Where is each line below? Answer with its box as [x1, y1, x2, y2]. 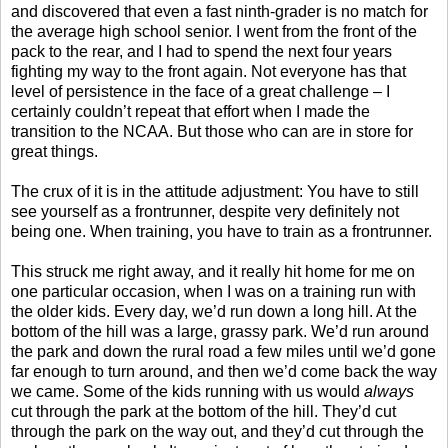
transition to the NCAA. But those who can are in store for [11, 122, 413, 140]
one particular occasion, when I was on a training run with [11, 282, 416, 300]
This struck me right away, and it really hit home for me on [11, 262, 415, 280]
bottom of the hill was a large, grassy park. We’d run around [11, 322, 429, 340]
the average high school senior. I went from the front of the [11, 22, 417, 40]
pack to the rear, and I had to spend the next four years [11, 42, 392, 60]
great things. [11, 142, 98, 160]
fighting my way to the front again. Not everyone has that [11, 62, 406, 80]
